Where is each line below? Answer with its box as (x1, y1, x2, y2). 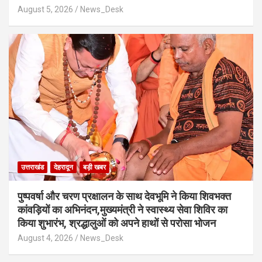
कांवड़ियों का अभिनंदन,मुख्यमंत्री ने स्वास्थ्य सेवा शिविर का (18, 203, 227, 216)
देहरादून (54, 163, 73, 171)
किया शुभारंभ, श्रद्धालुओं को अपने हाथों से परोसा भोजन (18, 216, 216, 229)
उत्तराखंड (21, 163, 44, 171)
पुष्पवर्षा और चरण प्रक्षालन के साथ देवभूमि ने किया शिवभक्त (18, 189, 231, 202)
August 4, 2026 (18, 233, 73, 243)
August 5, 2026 (18, 4, 73, 14)
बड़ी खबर (83, 163, 106, 171)
